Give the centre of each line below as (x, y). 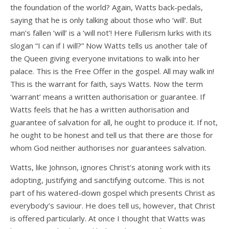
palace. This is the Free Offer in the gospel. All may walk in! (112, 71)
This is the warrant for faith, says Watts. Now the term (107, 84)
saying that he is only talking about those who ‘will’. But (106, 20)
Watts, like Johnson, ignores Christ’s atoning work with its (110, 167)
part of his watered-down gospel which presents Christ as (113, 193)
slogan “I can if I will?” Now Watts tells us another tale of (109, 46)
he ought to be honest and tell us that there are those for (112, 135)
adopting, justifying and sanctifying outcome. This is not (107, 180)
